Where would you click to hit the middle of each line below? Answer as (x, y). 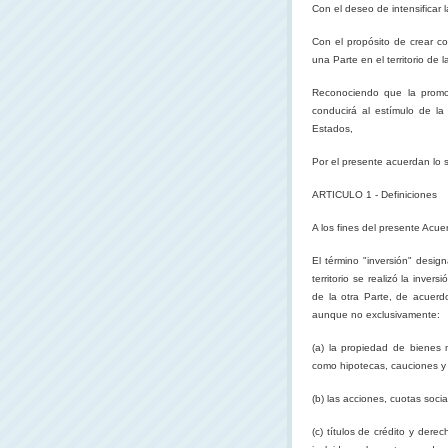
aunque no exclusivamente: (376, 314)
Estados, (332, 128)
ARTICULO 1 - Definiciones (374, 194)
